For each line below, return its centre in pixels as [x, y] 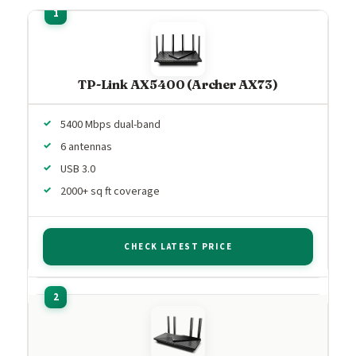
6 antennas [86, 147]
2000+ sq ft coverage [110, 191]
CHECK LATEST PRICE [178, 246]
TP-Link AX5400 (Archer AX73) [178, 84]
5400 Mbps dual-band [110, 124]
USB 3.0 [78, 169]
